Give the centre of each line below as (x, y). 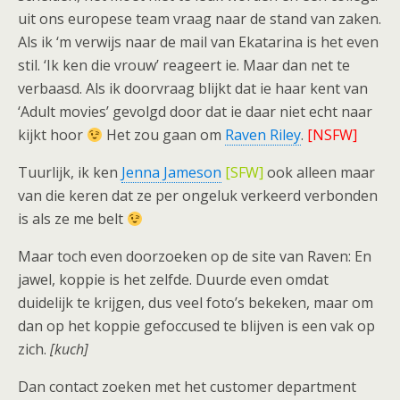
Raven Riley (263, 135)
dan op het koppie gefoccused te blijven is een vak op (196, 326)
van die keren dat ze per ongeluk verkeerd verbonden (198, 196)
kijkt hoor (52, 135)
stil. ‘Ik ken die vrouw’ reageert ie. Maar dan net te (184, 65)
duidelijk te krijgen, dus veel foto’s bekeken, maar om (196, 303)
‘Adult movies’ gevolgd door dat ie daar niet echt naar (195, 112)
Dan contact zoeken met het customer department (187, 387)
